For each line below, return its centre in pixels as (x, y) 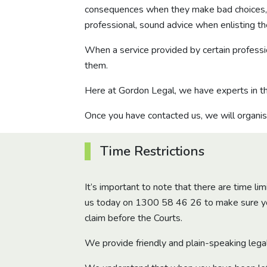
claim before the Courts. (133, 218)
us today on (110, 203)
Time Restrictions (152, 151)
